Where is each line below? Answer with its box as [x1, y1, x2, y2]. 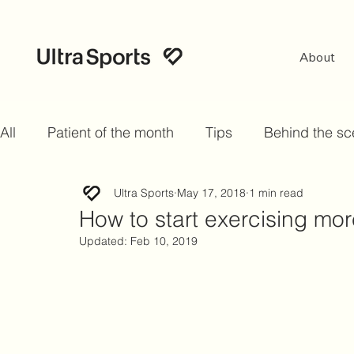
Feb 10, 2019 [130, 234, 198, 248]
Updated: [79, 234, 130, 248]
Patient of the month [47, 123, 174, 141]
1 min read [249, 185, 303, 200]
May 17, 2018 [177, 185, 246, 200]
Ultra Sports [114, 185, 174, 200]
